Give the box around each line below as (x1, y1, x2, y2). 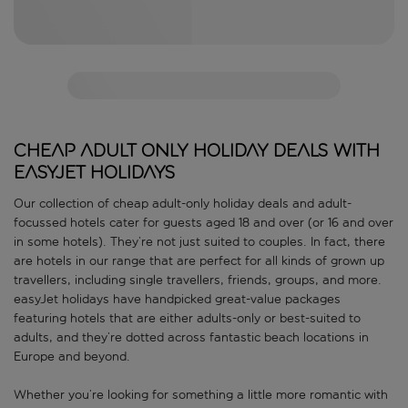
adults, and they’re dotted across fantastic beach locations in (14, 330, 369, 346)
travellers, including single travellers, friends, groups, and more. (14, 272, 382, 289)
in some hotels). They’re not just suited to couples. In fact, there (14, 234, 385, 250)
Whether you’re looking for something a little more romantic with (14, 387, 388, 403)
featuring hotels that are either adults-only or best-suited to (14, 311, 361, 327)
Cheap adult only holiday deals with (14, 140, 380, 161)
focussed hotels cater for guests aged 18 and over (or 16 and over (14, 215, 393, 231)
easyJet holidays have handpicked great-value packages (14, 291, 341, 308)
